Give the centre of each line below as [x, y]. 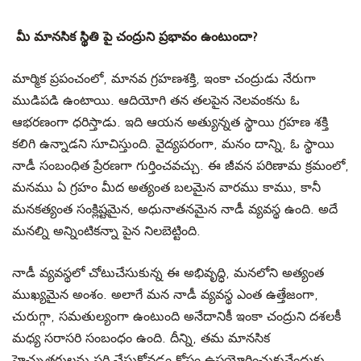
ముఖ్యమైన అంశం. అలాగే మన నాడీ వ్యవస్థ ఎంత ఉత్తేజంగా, [165, 295]
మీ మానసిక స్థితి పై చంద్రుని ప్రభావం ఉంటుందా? [137, 37]
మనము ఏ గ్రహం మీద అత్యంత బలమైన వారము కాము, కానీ [166, 188]
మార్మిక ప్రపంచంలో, [60, 79]
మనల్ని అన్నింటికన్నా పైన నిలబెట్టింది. [106, 231]
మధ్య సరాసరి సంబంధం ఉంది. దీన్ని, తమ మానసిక [141, 338]
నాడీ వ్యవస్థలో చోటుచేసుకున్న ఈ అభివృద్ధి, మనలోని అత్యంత [168, 273]
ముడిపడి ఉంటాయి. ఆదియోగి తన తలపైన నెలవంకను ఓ [156, 101]
